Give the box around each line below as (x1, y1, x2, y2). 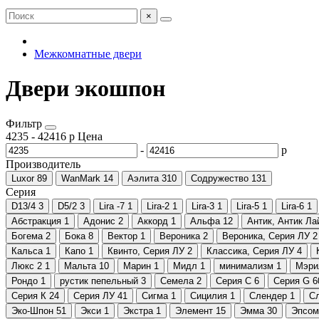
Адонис (83, 215, 115, 226)
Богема (11, 230, 43, 241)
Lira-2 (147, 200, 169, 211)
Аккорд (137, 215, 168, 226)
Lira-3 (192, 200, 214, 211)
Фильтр (6, 117, 45, 130)
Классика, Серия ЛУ (206, 245, 294, 256)
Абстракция (11, 215, 61, 226)
